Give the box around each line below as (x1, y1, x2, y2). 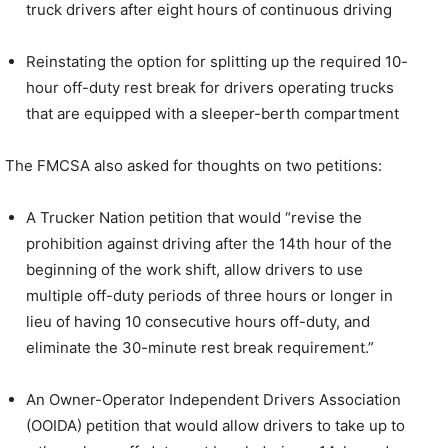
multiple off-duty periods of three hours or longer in (26, 285, 393, 305)
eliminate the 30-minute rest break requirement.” (26, 337, 374, 357)
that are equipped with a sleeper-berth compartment (26, 103, 399, 123)
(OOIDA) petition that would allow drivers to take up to (26, 415, 405, 435)
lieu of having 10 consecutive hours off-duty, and (26, 311, 370, 331)
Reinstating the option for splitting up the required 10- (26, 51, 408, 71)
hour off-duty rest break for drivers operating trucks (26, 77, 394, 97)
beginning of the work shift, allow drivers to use (26, 259, 363, 279)
